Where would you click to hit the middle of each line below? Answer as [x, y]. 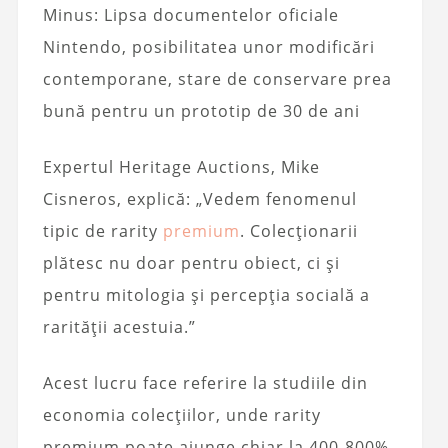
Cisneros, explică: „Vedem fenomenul [199, 198]
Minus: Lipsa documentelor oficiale [190, 14]
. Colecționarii [298, 230]
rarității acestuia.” [119, 326]
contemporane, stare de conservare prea [217, 78]
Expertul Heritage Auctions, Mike [181, 166]
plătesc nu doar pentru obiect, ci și [191, 262]
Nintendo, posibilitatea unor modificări [208, 46]
